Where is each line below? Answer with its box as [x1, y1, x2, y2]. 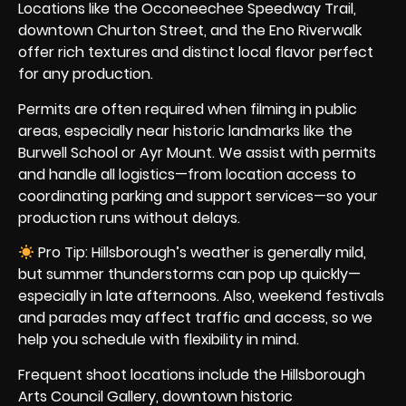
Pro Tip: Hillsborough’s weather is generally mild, [34, 242, 367, 264]
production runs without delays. [18, 207, 240, 228]
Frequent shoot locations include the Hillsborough [18, 363, 365, 385]
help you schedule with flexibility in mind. [18, 329, 299, 351]
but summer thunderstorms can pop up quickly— [18, 264, 361, 285]
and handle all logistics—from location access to [18, 163, 356, 185]
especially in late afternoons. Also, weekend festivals [18, 285, 384, 307]
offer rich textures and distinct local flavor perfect [18, 42, 373, 63]
